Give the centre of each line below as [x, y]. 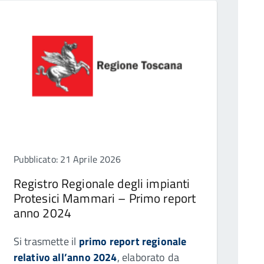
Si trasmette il [46, 241]
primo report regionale [133, 241]
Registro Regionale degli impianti [102, 183]
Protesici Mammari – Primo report [105, 198]
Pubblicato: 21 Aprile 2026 [67, 159]
